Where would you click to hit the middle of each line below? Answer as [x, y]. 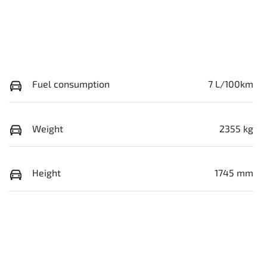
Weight [48, 128]
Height [46, 173]
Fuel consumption [71, 84]
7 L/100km [231, 84]
